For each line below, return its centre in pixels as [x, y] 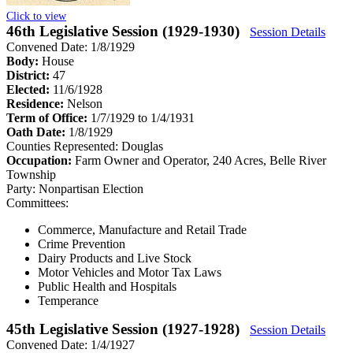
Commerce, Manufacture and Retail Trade [142, 229]
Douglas [142, 146]
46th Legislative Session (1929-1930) [125, 31]
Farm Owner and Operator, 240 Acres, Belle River [201, 160]
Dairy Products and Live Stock [115, 258]
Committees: [37, 203]
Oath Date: [37, 132]
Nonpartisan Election [91, 188]
